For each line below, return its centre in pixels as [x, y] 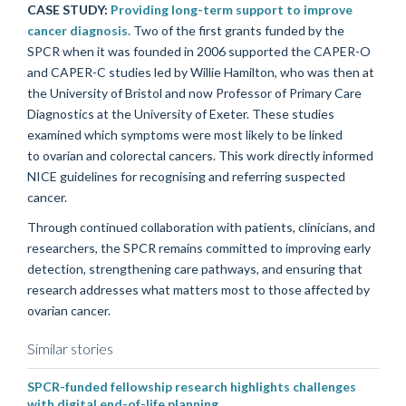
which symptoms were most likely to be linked [213, 134]
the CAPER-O [329, 51]
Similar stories [70, 348]
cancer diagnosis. [79, 30]
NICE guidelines [72, 176]
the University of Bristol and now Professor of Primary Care [194, 92]
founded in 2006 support [202, 51]
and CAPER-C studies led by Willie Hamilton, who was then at [201, 72]
